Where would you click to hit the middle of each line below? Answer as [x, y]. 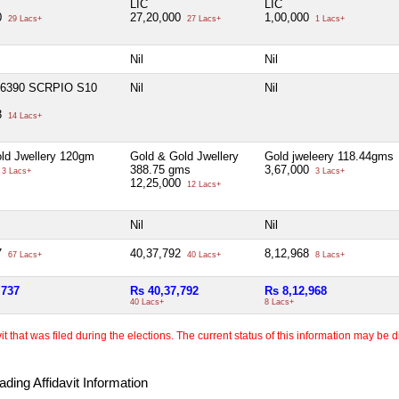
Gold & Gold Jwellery [184, 156]
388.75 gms [160, 169]
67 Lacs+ [24, 254]
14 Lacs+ [24, 115]
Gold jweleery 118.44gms [329, 156]
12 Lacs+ [203, 184]
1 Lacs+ [329, 18]
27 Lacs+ [203, 18]
